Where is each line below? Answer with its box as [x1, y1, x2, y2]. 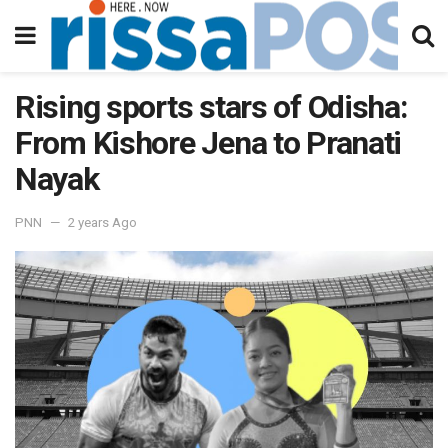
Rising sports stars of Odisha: [15, 88, 408, 126]
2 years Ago [68, 214, 137, 230]
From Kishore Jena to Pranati [15, 124, 402, 162]
